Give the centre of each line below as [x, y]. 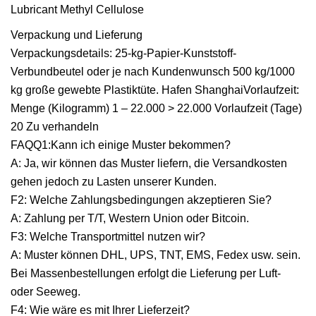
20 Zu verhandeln [55, 126]
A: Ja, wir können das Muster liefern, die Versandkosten [149, 163]
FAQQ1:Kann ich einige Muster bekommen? [121, 145]
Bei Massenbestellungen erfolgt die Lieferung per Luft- [146, 273]
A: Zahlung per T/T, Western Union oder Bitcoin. [130, 218]
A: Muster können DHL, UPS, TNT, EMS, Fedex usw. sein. [156, 255]
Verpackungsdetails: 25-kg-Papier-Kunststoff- [123, 53]
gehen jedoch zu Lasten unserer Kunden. [114, 181]
